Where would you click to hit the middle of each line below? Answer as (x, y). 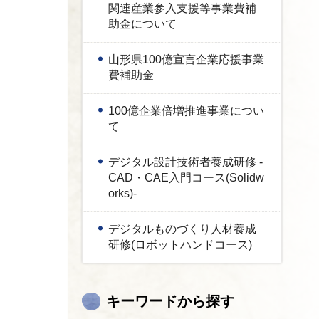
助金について (142, 24)
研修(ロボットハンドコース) (180, 245)
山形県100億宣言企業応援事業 (186, 59)
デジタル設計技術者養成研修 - (185, 162)
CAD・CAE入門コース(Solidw (186, 178)
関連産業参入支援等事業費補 (182, 8)
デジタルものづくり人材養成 (182, 229)
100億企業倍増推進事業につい (186, 111)
